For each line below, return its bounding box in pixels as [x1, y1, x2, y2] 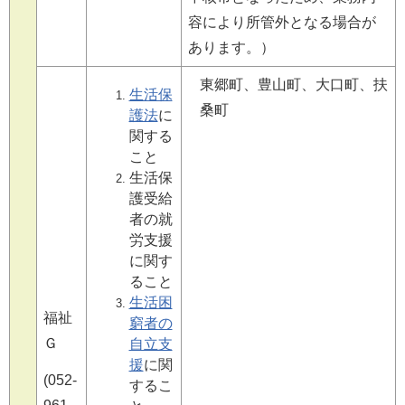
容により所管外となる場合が [187, 14, 376, 31]
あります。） [187, 40, 275, 56]
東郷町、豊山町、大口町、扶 [199, 77, 388, 93]
